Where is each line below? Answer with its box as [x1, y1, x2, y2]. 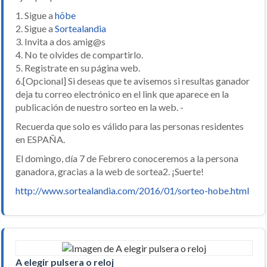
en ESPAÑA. [15, 133, 65, 145]
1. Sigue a [15, 9, 55, 21]
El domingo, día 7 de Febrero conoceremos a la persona [15, 152, 238, 164]
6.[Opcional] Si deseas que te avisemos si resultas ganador [15, 74, 250, 86]
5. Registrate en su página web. [15, 61, 140, 73]
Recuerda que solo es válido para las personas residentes [15, 120, 244, 132]
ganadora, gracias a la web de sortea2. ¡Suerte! [15, 165, 204, 177]
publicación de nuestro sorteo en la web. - [15, 101, 185, 113]
